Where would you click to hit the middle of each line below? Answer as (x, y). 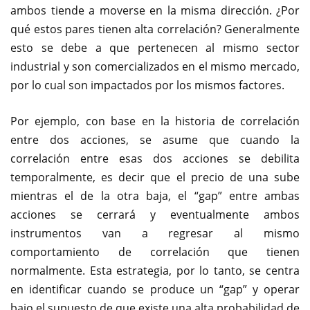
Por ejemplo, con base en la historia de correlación (155, 121)
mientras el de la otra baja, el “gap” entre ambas (155, 196)
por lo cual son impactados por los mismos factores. (147, 85)
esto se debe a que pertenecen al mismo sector (155, 48)
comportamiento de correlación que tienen (155, 252)
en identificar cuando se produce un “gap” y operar (155, 289)
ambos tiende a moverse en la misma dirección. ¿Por (155, 10)
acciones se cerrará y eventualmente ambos (155, 215)
